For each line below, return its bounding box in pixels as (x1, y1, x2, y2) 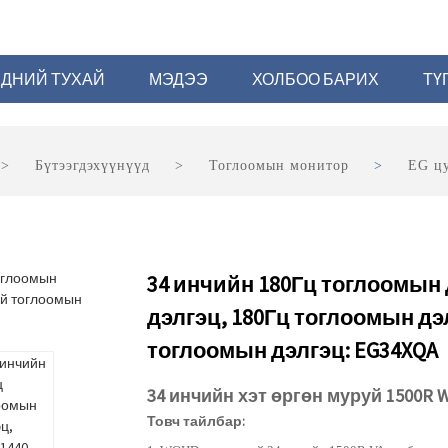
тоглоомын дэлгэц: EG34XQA (147, 336, 438, 364)
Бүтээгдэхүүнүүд (34, 158, 150, 173)
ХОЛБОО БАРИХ (252, 69, 379, 89)
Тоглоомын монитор (208, 158, 349, 173)
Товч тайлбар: (147, 412, 245, 430)
